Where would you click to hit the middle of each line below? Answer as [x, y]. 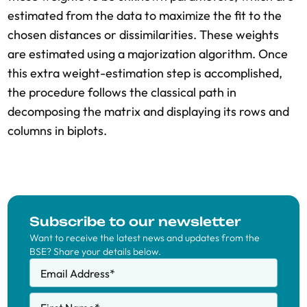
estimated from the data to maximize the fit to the [145, 15]
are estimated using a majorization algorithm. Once [148, 54]
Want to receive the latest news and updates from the [145, 238]
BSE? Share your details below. [95, 251]
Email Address [75, 273]
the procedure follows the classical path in [122, 92]
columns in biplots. [57, 131]
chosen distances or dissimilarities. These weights [143, 35]
